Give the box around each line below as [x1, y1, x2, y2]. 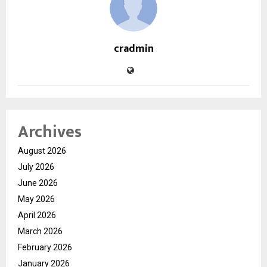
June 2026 [18, 178, 58, 188]
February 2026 [18, 242, 72, 252]
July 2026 [18, 162, 54, 172]
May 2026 [18, 194, 55, 204]
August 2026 [18, 145, 66, 156]
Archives [18, 117, 82, 146]
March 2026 [18, 226, 63, 236]
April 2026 [18, 210, 56, 220]
